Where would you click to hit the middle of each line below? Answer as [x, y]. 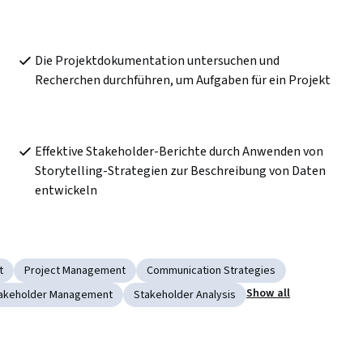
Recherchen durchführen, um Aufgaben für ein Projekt [182, 81]
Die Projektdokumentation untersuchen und [157, 61]
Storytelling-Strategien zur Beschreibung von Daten [180, 171]
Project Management [75, 271]
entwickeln [66, 191]
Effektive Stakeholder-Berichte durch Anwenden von [179, 152]
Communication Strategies [211, 271]
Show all [269, 294]
